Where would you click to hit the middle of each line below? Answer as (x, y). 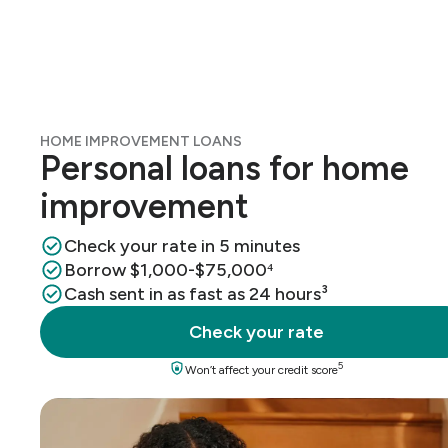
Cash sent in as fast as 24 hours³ (196, 294)
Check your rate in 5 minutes (182, 246)
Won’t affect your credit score (261, 370)
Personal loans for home (224, 168)
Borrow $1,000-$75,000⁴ (168, 270)
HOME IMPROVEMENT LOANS (141, 141)
